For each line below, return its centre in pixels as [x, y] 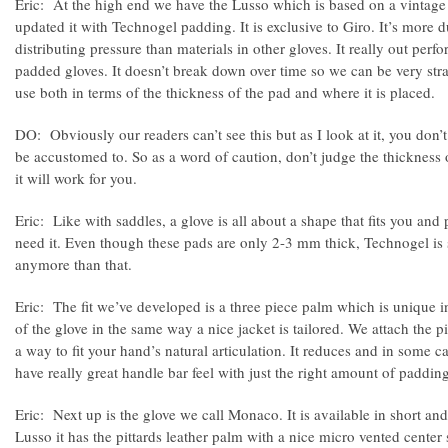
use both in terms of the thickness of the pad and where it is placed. [225, 92]
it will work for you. [76, 178]
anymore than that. [73, 264]
